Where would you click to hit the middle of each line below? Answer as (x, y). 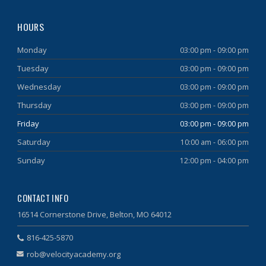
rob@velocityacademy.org (74, 254)
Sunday (31, 160)
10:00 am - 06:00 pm (214, 142)
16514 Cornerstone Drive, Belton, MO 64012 (95, 214)
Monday (32, 50)
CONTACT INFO (43, 198)
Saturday (34, 142)
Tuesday (33, 68)
